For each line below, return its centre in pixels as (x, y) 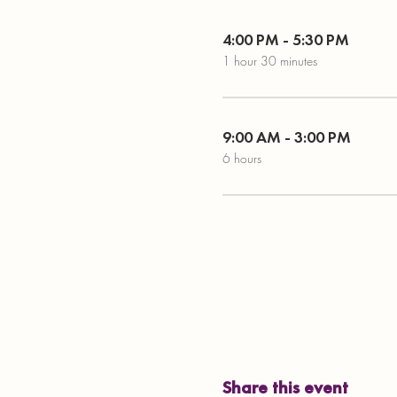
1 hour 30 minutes (269, 60)
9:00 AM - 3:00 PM (286, 136)
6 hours (241, 158)
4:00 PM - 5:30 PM (285, 39)
